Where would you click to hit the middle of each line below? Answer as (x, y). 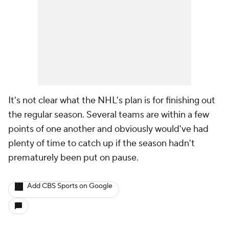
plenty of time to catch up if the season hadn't (101, 143)
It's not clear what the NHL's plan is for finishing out (112, 100)
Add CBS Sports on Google (70, 186)
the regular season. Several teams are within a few (109, 115)
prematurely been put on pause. (73, 158)
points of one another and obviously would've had (108, 129)
